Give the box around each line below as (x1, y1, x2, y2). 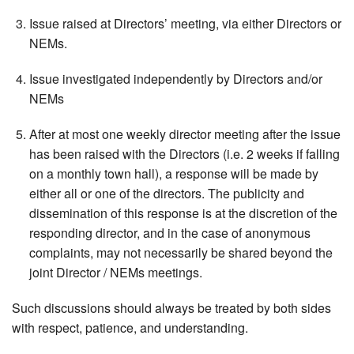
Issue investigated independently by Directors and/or (29, 70, 323, 88)
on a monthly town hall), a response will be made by (29, 164, 319, 183)
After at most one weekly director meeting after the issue (29, 125, 341, 144)
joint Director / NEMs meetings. (29, 263, 203, 282)
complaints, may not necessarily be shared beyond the (29, 243, 333, 262)
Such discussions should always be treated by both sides (12, 299, 331, 318)
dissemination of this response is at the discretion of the (29, 204, 338, 223)
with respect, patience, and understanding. (12, 318, 248, 337)
